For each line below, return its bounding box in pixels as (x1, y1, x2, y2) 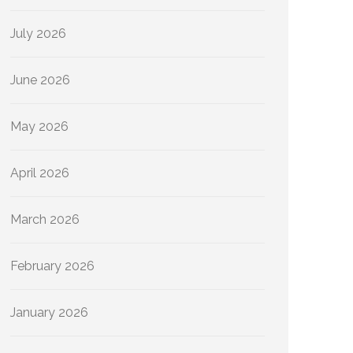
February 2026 (10, 258, 95, 273)
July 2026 (10, 26, 66, 41)
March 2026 (10, 212, 80, 227)
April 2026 (10, 165, 69, 180)
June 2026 (10, 72, 70, 87)
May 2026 (10, 119, 69, 134)
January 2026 (10, 305, 88, 320)
